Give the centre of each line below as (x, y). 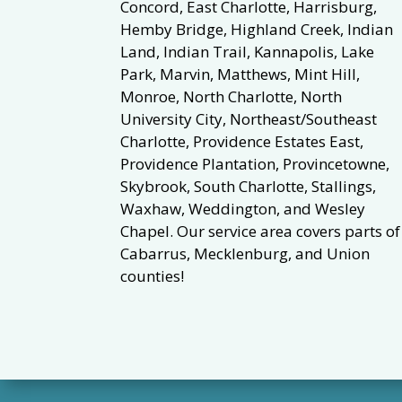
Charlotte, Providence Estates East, (242, 141)
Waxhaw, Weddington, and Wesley (243, 208)
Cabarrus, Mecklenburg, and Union (245, 253)
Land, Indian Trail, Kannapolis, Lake (248, 51)
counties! (153, 275)
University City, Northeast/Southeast (249, 118)
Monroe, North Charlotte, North (232, 96)
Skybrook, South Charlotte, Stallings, (249, 186)
